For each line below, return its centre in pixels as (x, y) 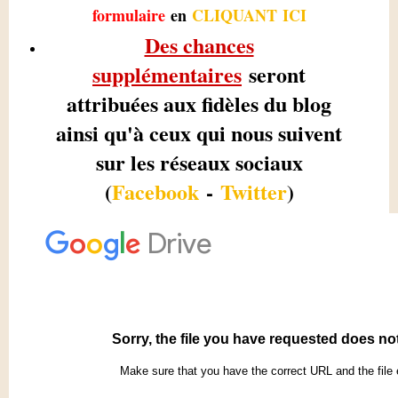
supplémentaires (167, 74)
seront (274, 74)
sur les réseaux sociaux (199, 162)
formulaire (128, 15)
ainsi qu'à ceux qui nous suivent (199, 132)
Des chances (199, 44)
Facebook (155, 191)
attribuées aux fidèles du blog (199, 103)
